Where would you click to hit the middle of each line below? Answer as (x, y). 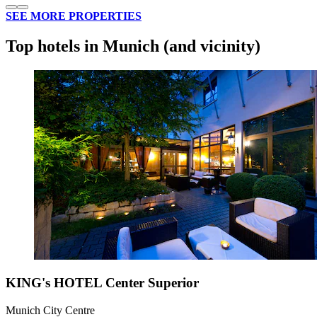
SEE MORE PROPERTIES (74, 16)
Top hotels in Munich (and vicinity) (133, 46)
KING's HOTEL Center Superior (102, 283)
